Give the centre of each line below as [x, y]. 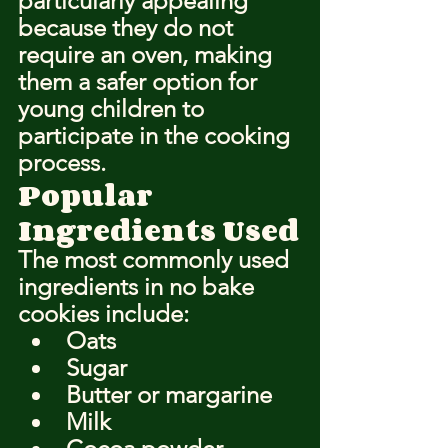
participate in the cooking [157, 135]
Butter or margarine [169, 394]
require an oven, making [148, 54]
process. [62, 162]
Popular [88, 195]
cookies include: [103, 313]
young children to [114, 108]
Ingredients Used [158, 230]
